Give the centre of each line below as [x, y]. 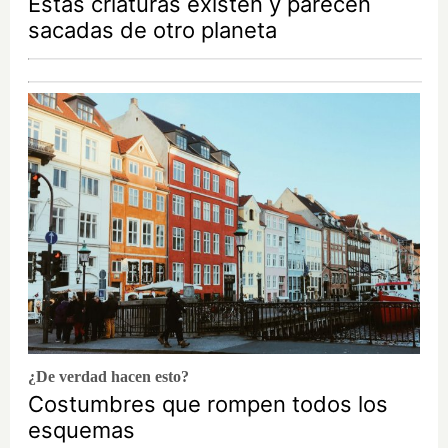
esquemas [81, 430]
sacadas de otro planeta [152, 30]
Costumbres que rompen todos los [208, 404]
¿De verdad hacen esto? [108, 377]
